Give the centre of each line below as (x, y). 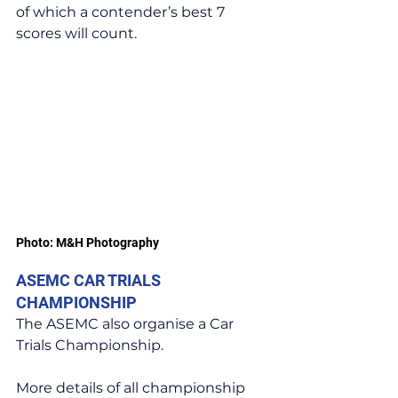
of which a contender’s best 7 (122, 12)
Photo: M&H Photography (88, 243)
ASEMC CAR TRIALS (90, 281)
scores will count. (76, 33)
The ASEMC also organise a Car (127, 324)
